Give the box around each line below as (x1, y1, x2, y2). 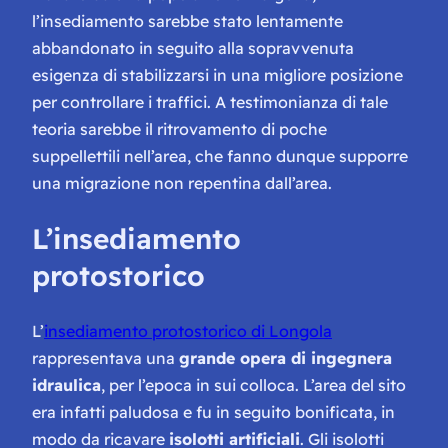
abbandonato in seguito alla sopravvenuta (32, 38, 354, 59)
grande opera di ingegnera (179, 347, 392, 368)
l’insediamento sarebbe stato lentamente (32, 11, 343, 32)
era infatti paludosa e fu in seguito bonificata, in (32, 401, 395, 422)
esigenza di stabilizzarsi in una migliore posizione (32, 65, 403, 86)
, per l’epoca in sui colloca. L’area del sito (101, 374, 406, 395)
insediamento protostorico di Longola (44, 320, 332, 341)
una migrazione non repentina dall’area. (32, 173, 332, 194)
